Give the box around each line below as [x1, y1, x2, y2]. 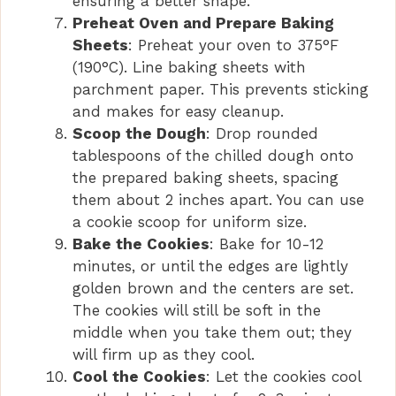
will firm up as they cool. [72, 345, 255, 363]
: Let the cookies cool [206, 367, 361, 385]
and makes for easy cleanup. [72, 102, 284, 120]
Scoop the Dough [72, 124, 206, 142]
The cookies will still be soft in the [72, 301, 321, 319]
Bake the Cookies [72, 234, 209, 253]
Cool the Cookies [72, 367, 206, 385]
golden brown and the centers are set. [72, 278, 354, 297]
